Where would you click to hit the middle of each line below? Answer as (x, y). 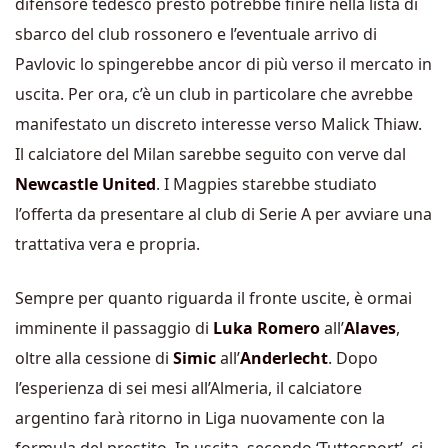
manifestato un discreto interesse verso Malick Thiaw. (218, 123)
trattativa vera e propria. (107, 243)
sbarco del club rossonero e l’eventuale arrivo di (196, 33)
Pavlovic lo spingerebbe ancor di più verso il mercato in (223, 63)
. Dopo (353, 357)
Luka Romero (266, 327)
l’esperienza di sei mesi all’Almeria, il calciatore (188, 387)
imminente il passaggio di (114, 327)
